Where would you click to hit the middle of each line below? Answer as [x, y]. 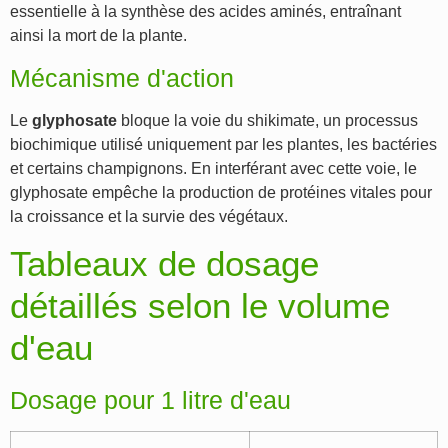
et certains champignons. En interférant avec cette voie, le [213, 168]
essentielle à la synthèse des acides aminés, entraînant [205, 12]
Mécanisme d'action [122, 77]
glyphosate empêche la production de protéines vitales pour [221, 192]
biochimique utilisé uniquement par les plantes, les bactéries [223, 144]
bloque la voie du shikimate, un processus [267, 120]
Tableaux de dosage [164, 264]
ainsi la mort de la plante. [98, 36]
